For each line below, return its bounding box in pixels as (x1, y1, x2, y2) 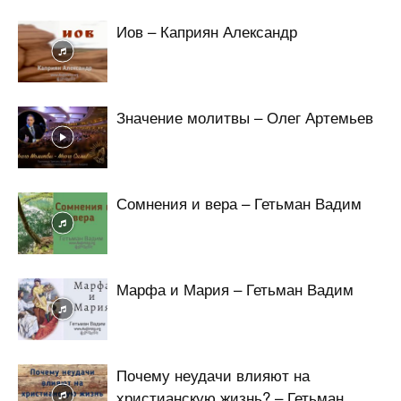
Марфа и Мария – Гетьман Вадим (116, 277, 354, 300)
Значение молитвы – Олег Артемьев (116, 105, 373, 128)
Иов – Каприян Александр (116, 19, 297, 42)
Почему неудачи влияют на (116, 363, 310, 386)
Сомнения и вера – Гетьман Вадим (116, 191, 362, 214)
